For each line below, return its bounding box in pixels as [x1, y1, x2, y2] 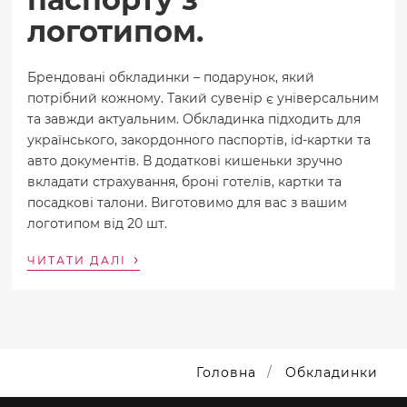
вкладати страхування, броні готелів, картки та [27, 173, 342, 190]
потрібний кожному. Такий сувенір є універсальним [27, 89, 380, 106]
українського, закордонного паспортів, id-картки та [27, 131, 372, 148]
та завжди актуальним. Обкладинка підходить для [27, 110, 362, 127]
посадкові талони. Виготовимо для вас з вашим [27, 194, 348, 211]
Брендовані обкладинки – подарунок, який [27, 68, 315, 85]
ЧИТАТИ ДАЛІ [27, 253, 132, 267]
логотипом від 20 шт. [27, 214, 168, 232]
